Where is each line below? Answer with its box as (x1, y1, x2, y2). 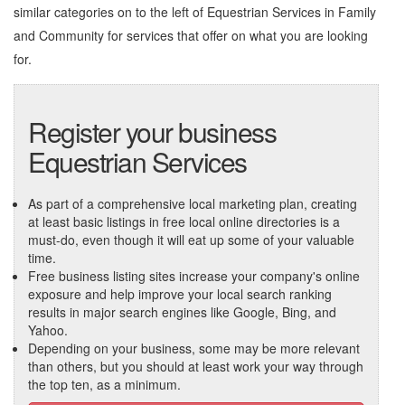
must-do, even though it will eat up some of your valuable (28, 231, 354, 249)
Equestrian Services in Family (207, 3, 376, 21)
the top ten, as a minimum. (28, 375, 181, 393)
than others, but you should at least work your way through (28, 357, 363, 375)
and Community (14, 26, 104, 44)
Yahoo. (28, 321, 68, 339)
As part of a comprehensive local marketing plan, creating (28, 194, 357, 212)
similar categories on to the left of (14, 3, 207, 21)
